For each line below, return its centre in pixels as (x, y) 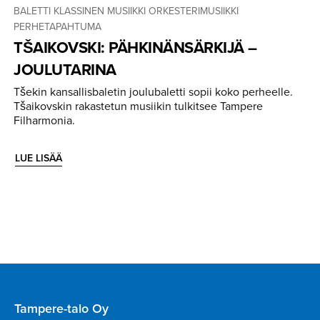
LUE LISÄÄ (39, 159)
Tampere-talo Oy (61, 309)
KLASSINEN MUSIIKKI (100, 11)
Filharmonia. (44, 121)
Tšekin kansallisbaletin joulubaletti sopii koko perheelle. (153, 92)
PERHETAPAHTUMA (57, 27)
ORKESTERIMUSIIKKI (194, 11)
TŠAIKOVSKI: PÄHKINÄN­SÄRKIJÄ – (135, 48)
